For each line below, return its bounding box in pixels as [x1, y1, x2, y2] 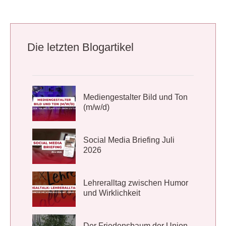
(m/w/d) [83, 102, 109, 111]
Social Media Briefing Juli [83, 135, 175, 144]
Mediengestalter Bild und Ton [83, 92, 188, 101]
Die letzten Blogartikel [27, 40, 134, 53]
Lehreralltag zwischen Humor [83, 178, 188, 187]
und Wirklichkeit [83, 188, 140, 197]
